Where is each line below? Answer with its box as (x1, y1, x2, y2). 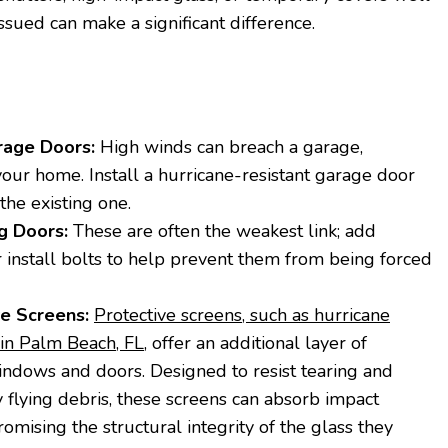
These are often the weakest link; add (68, 218, 376, 243)
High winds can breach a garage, (95, 134, 363, 159)
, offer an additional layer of (144, 330, 367, 355)
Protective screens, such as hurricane (94, 302, 390, 327)
